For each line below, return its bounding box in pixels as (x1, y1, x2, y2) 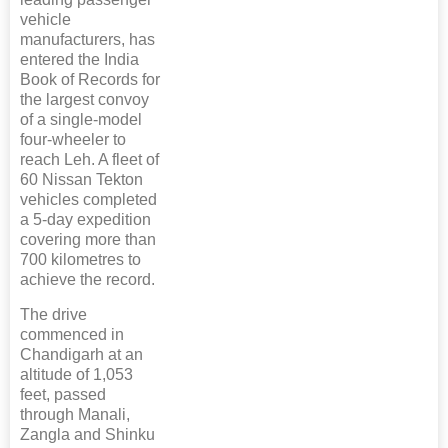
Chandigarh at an (20, 346, 143, 363)
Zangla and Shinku (20, 426, 155, 443)
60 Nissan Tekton (20, 171, 143, 188)
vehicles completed (20, 191, 157, 208)
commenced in (20, 326, 124, 343)
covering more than (20, 231, 156, 248)
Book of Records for (20, 71, 160, 88)
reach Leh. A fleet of (20, 151, 159, 168)
